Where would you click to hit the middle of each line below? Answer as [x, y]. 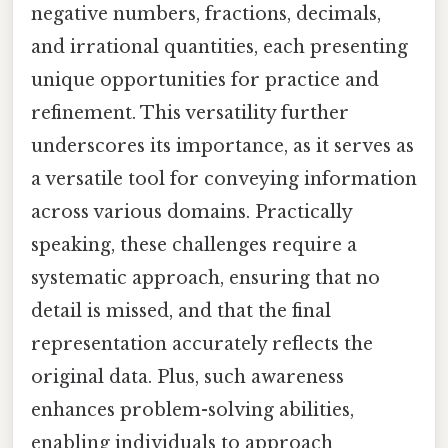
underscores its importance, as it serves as [222, 145]
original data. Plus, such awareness [187, 376]
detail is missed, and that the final [181, 310]
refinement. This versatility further [190, 112]
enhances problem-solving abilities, [192, 409]
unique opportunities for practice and [205, 79]
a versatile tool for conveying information [224, 178]
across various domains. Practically [191, 211]
